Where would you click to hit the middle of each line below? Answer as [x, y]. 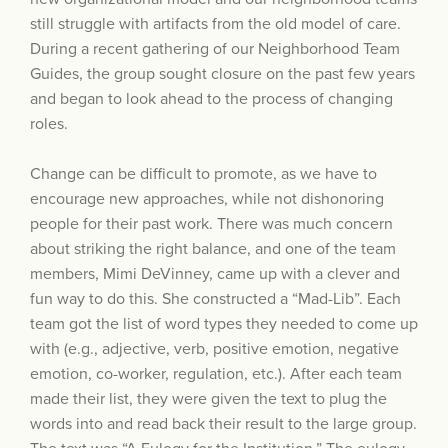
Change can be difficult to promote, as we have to [203, 174]
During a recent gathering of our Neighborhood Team [215, 49]
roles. [49, 124]
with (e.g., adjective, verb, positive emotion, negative [214, 349]
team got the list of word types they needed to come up [224, 324]
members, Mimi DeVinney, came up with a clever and [215, 274]
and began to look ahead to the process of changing [211, 99]
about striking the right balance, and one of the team [213, 249]
